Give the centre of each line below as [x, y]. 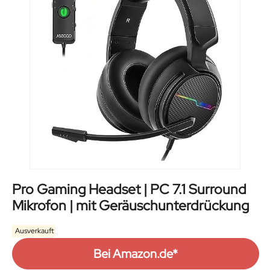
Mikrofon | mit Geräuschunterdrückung [130, 206]
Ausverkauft [34, 231]
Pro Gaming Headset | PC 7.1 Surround [129, 190]
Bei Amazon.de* [135, 254]
